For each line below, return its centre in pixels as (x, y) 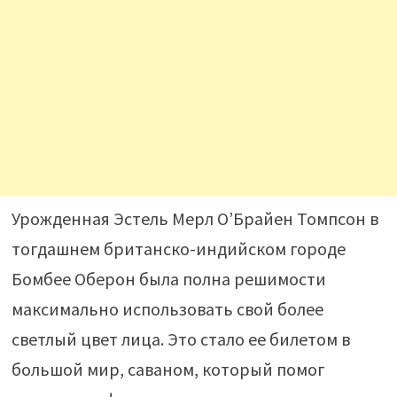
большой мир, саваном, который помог (168, 369)
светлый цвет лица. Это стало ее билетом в (180, 339)
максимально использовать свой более (167, 308)
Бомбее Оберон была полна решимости (168, 278)
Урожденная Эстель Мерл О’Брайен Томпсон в (195, 218)
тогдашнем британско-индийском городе (178, 248)
